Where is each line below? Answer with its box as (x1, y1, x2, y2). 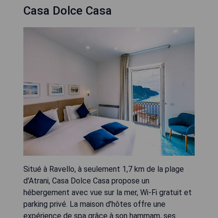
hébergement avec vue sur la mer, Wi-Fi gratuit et (23, 188, 192, 197)
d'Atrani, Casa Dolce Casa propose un (23, 176, 149, 185)
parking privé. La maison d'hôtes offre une (23, 200, 165, 209)
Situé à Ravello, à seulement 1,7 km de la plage (23, 164, 184, 174)
